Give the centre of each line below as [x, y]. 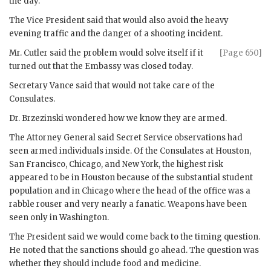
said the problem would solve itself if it [126, 53]
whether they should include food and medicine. [105, 263]
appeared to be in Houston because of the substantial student [131, 177]
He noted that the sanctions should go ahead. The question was [134, 250]
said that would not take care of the [144, 85]
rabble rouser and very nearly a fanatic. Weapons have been [128, 204]
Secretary [29, 85]
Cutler [36, 53]
